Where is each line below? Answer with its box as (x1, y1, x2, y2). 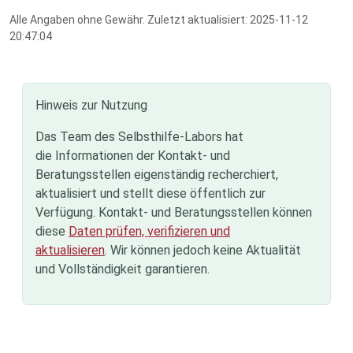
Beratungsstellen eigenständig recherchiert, (35, 167, 278, 183)
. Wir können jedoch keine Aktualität (105, 243, 301, 258)
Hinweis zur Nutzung (35, 98, 147, 113)
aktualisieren (35, 243, 105, 258)
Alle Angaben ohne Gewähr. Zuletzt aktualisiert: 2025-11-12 (9, 13, 308, 27)
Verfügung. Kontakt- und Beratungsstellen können (35, 205, 312, 221)
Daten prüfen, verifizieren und (69, 224, 230, 240)
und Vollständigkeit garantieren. (35, 262, 210, 277)
